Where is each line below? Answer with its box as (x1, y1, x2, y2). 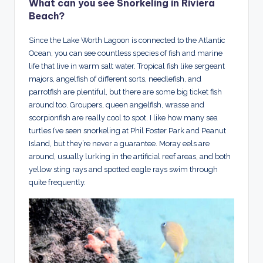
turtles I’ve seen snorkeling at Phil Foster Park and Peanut (29, 126, 226, 135)
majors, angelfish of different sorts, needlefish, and (29, 74, 201, 83)
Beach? (29, 9, 65, 22)
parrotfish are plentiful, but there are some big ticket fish (29, 87, 222, 96)
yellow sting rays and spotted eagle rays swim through (29, 164, 218, 174)
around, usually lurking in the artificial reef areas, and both (29, 151, 231, 161)
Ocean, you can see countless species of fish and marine (29, 48, 222, 58)
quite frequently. (29, 177, 86, 187)
